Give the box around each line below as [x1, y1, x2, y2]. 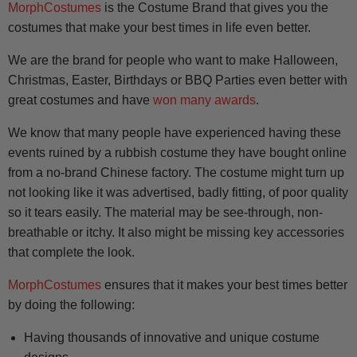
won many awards [153, 93, 256, 108]
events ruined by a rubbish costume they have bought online [8, 146, 347, 160]
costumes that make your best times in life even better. [8, 21, 311, 35]
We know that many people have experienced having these [8, 126, 341, 140]
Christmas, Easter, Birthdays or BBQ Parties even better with [8, 73, 347, 88]
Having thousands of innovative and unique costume [24, 331, 320, 345]
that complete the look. [8, 245, 135, 260]
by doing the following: [8, 298, 135, 312]
